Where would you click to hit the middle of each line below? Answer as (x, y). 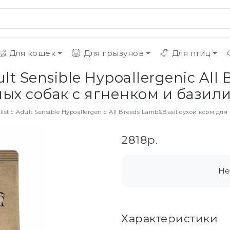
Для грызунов (114, 53)
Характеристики (169, 218)
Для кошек (32, 53)
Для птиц (191, 53)
